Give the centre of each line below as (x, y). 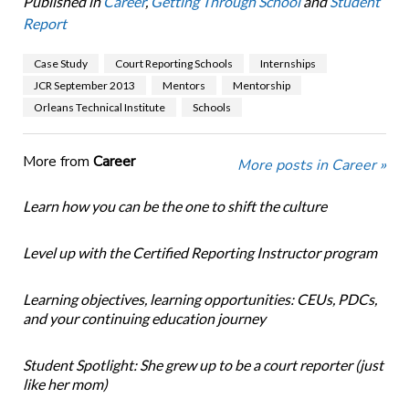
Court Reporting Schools (173, 64)
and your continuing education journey (144, 319)
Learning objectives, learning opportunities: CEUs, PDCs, (199, 299)
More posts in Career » (312, 166)
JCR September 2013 (84, 86)
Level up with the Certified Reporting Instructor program (199, 253)
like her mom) (65, 384)
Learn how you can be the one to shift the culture (174, 206)
